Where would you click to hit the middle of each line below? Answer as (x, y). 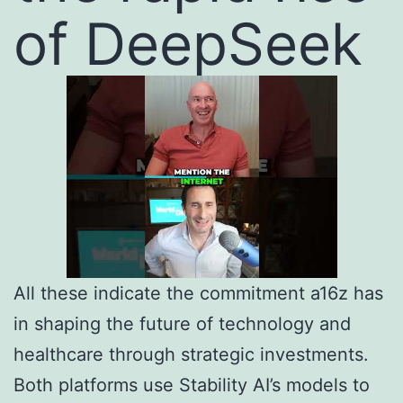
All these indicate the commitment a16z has (198, 294)
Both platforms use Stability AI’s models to (192, 385)
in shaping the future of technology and (182, 324)
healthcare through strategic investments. (191, 355)
